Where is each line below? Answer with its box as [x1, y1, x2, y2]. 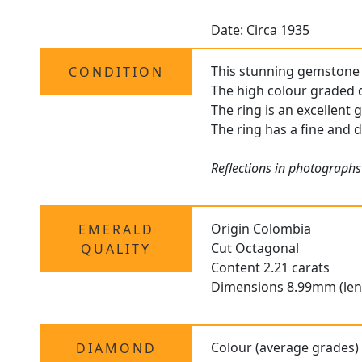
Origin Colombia [211, 220, 312, 238]
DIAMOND [75, 339, 157, 358]
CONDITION [68, 63, 164, 82]
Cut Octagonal [211, 239, 300, 258]
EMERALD [78, 221, 154, 239]
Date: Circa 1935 [211, 21, 310, 40]
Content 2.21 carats [211, 259, 330, 277]
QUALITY [81, 240, 152, 259]
